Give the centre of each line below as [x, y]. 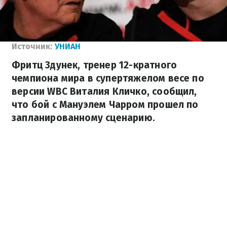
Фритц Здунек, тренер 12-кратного [94, 65]
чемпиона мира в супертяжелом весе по [108, 78]
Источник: [32, 46]
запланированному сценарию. [83, 118]
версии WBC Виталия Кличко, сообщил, [104, 91]
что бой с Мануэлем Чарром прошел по [105, 105]
